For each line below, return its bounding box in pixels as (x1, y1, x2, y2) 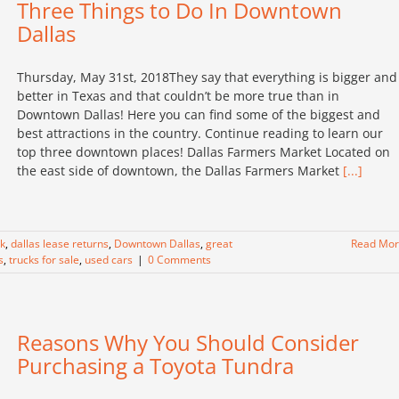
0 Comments (148, 252, 211, 267)
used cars (85, 252, 133, 267)
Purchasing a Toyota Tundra (17, 351, 294, 380)
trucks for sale (9, 252, 79, 267)
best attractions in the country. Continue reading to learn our (17, 125, 383, 142)
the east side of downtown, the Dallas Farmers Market (17, 162, 343, 179)
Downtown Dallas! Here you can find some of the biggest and (17, 106, 380, 123)
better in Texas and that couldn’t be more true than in (17, 87, 339, 104)
